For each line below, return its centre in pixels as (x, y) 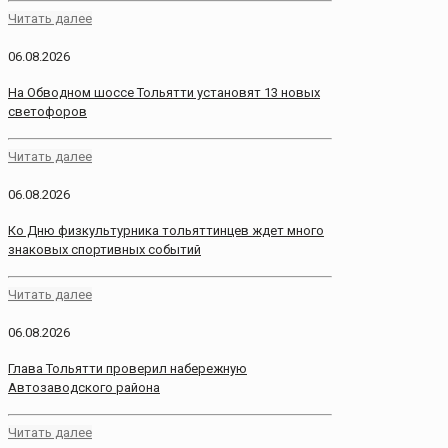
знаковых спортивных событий (104, 250)
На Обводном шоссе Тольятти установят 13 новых (164, 92)
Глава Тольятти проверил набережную (127, 369)
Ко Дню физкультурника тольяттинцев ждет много (166, 231)
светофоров (47, 111)
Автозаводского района (84, 388)
